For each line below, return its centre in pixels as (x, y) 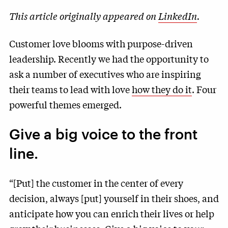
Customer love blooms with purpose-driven (101, 43)
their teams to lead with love (70, 89)
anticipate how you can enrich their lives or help (112, 213)
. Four (204, 89)
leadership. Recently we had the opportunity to (109, 59)
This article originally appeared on (84, 16)
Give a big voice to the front (103, 134)
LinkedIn (178, 16)
